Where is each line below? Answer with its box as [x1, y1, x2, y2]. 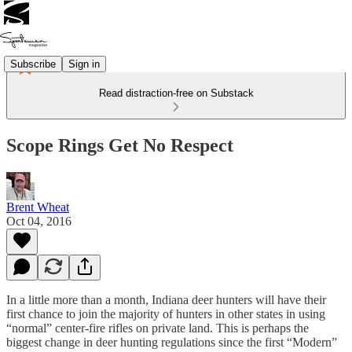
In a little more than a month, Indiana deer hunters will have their [6, 292, 326, 306]
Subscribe [10, 57, 56, 70]
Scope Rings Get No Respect [6, 134, 233, 156]
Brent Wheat [6, 200, 69, 214]
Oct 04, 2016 [6, 214, 71, 228]
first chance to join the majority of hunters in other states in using [6, 306, 325, 321]
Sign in [68, 57, 100, 70]
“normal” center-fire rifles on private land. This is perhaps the [6, 321, 309, 335]
